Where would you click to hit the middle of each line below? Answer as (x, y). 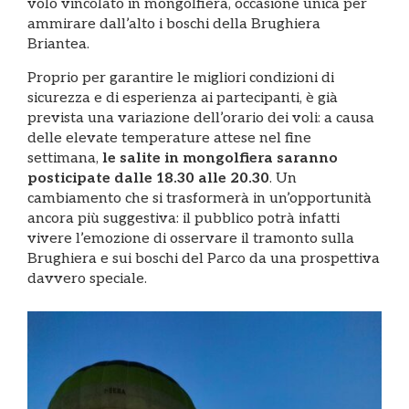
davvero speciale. (87, 278)
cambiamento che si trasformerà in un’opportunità (199, 198)
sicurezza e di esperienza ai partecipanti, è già (183, 98)
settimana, (65, 158)
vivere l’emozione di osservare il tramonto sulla (191, 238)
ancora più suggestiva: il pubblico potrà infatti (184, 218)
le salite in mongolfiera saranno (220, 158)
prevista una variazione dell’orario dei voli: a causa (201, 118)
